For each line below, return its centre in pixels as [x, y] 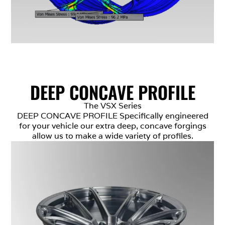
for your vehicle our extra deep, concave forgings [113, 126]
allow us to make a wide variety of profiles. [113, 136]
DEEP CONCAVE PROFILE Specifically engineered [113, 116]
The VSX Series [113, 106]
